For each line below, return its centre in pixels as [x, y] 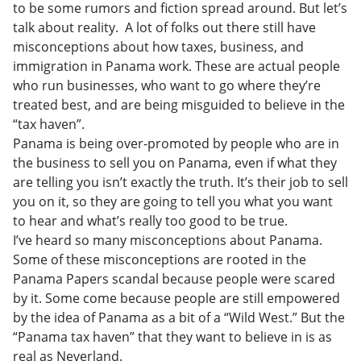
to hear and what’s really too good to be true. [152, 221]
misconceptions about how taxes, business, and [158, 47]
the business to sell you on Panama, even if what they [175, 163]
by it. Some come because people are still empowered [176, 298]
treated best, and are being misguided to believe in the [179, 105]
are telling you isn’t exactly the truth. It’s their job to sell [180, 182]
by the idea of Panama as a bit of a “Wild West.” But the [179, 317]
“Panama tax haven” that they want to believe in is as [172, 337]
